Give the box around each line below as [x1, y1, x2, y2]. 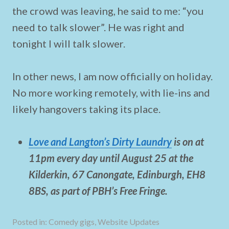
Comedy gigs [49, 217, 95, 226]
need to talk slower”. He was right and [12, 21, 185, 33]
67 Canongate [72, 168, 132, 180]
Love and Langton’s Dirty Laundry [29, 135, 172, 148]
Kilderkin [29, 168, 67, 180]
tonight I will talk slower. [12, 37, 125, 50]
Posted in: [12, 217, 49, 226]
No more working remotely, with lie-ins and [12, 86, 210, 99]
